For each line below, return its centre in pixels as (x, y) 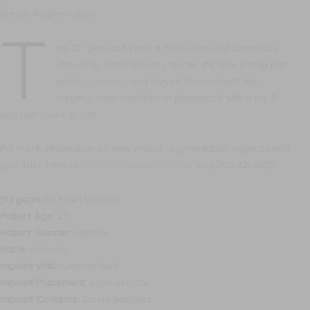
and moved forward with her (193, 81)
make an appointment (131, 165)
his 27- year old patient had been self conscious (167, 48)
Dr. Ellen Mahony (81, 199)
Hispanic (47, 249)
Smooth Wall (88, 266)
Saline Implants (115, 299)
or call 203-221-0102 (228, 165)
